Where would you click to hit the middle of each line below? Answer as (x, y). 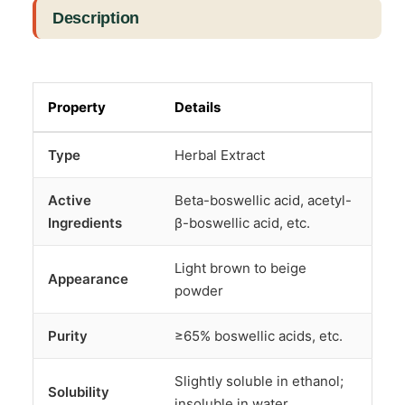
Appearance (88, 279)
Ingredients (85, 223)
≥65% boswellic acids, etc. (259, 336)
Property (77, 108)
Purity (68, 336)
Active (70, 201)
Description (96, 19)
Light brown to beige (240, 268)
